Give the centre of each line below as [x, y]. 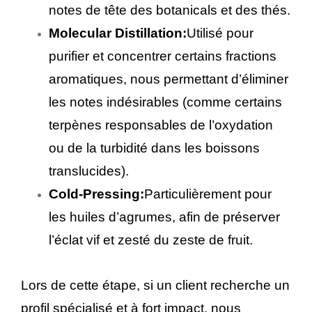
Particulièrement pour [208, 194]
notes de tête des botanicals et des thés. [170, 10]
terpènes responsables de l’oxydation [161, 125]
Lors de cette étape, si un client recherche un [155, 286]
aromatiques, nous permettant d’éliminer [169, 79]
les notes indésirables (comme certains [165, 102]
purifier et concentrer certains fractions [163, 56]
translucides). [89, 171]
